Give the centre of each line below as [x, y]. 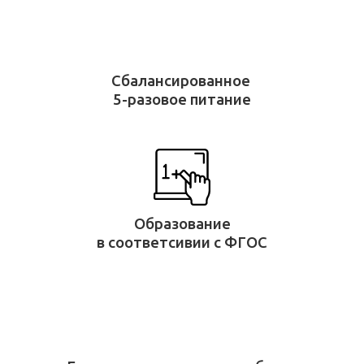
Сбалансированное [182, 80]
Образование [182, 223]
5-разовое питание [182, 99]
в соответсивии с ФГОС [182, 242]
